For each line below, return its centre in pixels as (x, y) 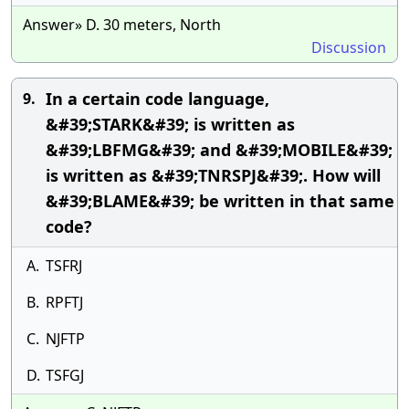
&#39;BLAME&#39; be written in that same (220, 201)
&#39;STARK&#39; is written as (170, 124)
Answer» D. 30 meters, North (122, 25)
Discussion (349, 47)
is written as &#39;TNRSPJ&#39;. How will (213, 175)
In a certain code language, (157, 99)
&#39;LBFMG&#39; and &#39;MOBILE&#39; (219, 150)
